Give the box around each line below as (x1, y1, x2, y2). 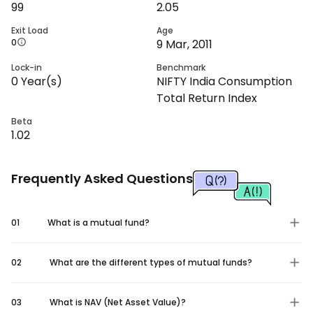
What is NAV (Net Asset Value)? (50, 296, 186, 308)
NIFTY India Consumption (156, 73, 292, 89)
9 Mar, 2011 (156, 36, 212, 52)
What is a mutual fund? (48, 216, 150, 228)
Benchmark (156, 61, 205, 73)
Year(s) (18, 73, 62, 89)
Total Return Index (156, 89, 257, 106)
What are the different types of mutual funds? (50, 256, 252, 268)
